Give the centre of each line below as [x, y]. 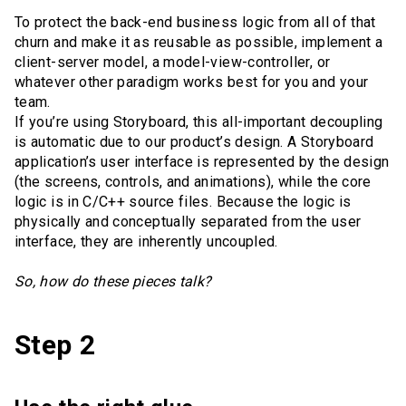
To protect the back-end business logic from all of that [195, 23]
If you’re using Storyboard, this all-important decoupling [199, 122]
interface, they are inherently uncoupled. [149, 242]
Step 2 [55, 345]
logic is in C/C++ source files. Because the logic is [183, 202]
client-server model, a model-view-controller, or [173, 63]
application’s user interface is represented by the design [202, 162]
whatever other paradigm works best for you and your [192, 82]
